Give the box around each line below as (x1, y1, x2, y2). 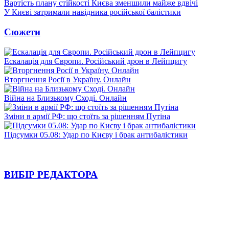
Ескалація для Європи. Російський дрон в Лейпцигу (4, 56, 187, 65)
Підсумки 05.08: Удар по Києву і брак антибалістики (4, 130, 188, 139)
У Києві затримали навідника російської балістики (4, 8, 181, 17)
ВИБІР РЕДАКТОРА (4, 169, 98, 180)
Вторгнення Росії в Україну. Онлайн (4, 75, 131, 84)
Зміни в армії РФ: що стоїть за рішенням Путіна (4, 111, 170, 121)
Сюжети (4, 26, 40, 37)
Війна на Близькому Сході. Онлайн (4, 93, 127, 102)
